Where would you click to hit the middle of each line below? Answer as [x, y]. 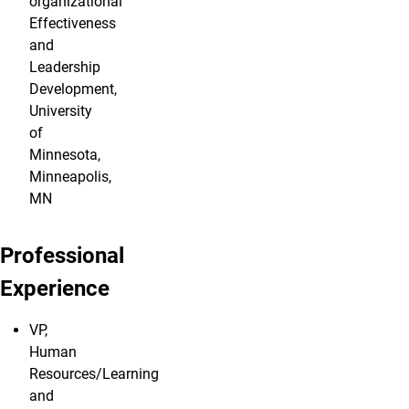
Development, [73, 89]
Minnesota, [65, 155]
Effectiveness [73, 24]
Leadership [65, 68]
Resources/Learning [94, 374]
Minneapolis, [70, 177]
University [61, 111]
